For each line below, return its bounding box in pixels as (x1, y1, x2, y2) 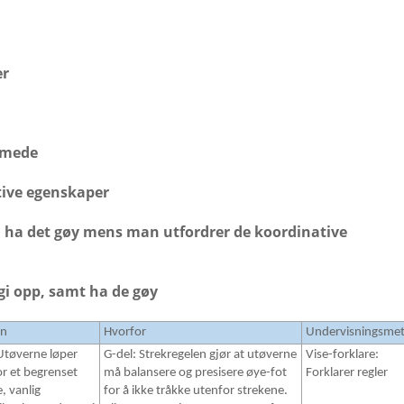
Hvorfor (104, 326, 146, 340)
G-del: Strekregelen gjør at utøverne (104, 348, 297, 363)
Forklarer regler (306, 366, 388, 381)
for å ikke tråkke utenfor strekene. (104, 384, 288, 399)
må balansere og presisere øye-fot (104, 366, 287, 381)
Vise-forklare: (306, 348, 379, 363)
